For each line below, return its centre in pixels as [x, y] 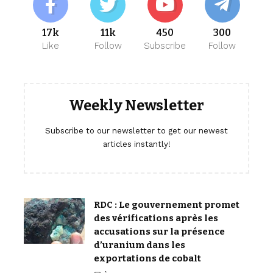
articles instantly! [136, 144]
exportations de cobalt [147, 259]
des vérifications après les [156, 218]
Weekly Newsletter [136, 106]
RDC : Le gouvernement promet [167, 205]
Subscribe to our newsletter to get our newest [136, 131]
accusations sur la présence [159, 232]
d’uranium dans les [140, 245]
